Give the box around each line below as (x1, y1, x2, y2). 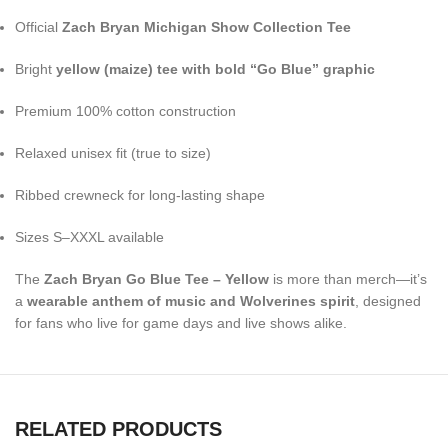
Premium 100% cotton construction (15, 102, 236, 119)
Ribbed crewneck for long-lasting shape (15, 186, 265, 203)
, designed (355, 292, 421, 309)
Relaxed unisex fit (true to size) (15, 144, 211, 161)
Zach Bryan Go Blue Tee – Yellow (44, 270, 269, 287)
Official (15, 18, 62, 35)
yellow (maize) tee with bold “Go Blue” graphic (56, 60, 375, 77)
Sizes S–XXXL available (15, 228, 164, 245)
